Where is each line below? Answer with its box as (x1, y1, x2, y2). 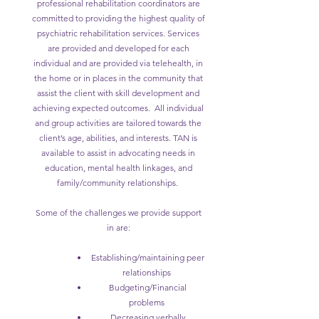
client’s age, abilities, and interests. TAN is (39, 132, 197, 143)
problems (129, 297, 164, 308)
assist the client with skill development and (37, 88, 199, 98)
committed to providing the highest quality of (31, 13, 205, 23)
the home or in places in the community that (33, 73, 203, 83)
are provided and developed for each (47, 43, 189, 53)
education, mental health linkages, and (44, 162, 192, 173)
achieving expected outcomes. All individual (33, 103, 204, 113)
